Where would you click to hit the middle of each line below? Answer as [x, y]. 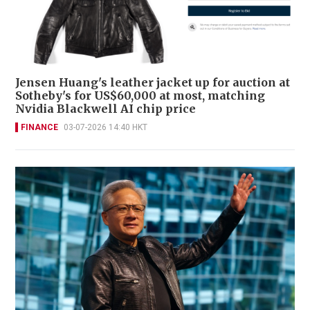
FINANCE [39, 128]
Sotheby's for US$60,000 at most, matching [140, 96]
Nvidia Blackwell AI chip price [106, 109]
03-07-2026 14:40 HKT [106, 128]
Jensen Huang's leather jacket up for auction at [153, 83]
